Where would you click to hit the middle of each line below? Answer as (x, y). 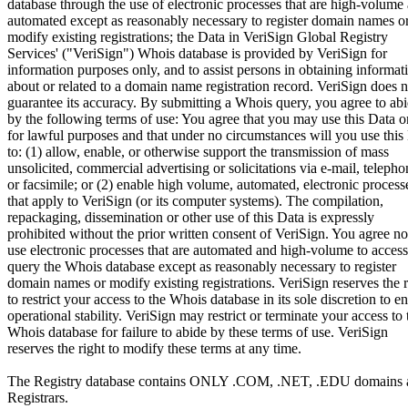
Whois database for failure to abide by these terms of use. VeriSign (198, 332)
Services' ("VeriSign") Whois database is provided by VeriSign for (197, 54)
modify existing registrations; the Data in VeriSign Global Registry (198, 37)
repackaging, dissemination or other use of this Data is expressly (191, 218)
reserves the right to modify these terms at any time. (154, 349)
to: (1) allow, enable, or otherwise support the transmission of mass (198, 152)
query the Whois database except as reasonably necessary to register (202, 267)
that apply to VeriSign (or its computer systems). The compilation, (195, 201)
